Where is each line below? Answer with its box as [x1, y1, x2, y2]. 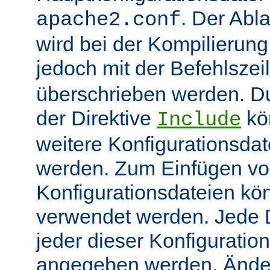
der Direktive [36, 106, 157, 130]
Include [157, 108, 241, 131]
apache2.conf [36, 8, 181, 31]
